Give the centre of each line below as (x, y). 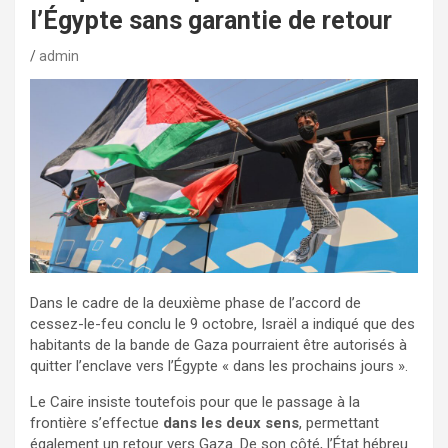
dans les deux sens (231, 423)
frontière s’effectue (96, 423)
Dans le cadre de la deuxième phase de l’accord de (195, 303)
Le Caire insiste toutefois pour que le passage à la (195, 402)
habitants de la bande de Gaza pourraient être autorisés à (218, 345)
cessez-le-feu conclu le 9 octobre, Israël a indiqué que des (222, 324)
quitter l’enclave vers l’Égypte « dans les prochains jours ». (219, 366)
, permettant (339, 423)
